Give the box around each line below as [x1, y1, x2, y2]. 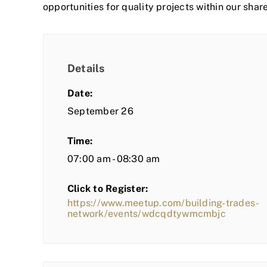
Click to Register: [67, 183, 148, 195]
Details [67, 62, 105, 75]
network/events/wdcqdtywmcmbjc [67, 208, 226, 220]
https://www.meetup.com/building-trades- [67, 197, 260, 209]
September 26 [67, 105, 133, 117]
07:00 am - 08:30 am [67, 153, 160, 165]
